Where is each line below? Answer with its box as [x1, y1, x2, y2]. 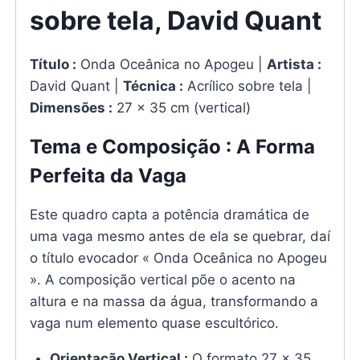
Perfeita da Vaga [29, 163, 186, 187]
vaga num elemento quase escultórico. [29, 314, 279, 331]
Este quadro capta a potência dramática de [29, 206, 309, 223]
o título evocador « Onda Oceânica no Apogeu [29, 249, 327, 266]
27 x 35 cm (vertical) [112, 99, 251, 116]
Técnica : [122, 77, 183, 94]
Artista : [266, 55, 321, 72]
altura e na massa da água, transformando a [29, 292, 318, 309]
